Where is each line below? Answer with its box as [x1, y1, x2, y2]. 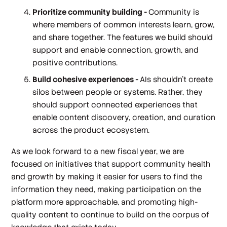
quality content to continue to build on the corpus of [11, 209, 210, 219]
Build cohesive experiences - [32, 74, 140, 85]
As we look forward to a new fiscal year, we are [11, 146, 184, 156]
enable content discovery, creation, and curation [32, 112, 216, 123]
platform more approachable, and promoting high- [11, 197, 199, 207]
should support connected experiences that [32, 100, 198, 110]
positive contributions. [32, 58, 118, 68]
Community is [148, 7, 200, 17]
